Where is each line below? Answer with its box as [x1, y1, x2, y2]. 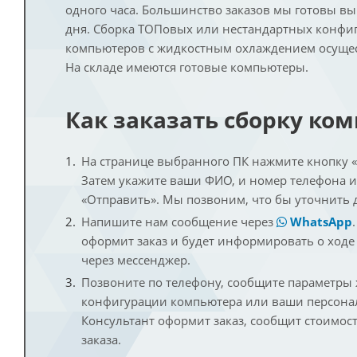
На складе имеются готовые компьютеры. [65, 59, 308, 76]
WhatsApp [287, 214, 352, 230]
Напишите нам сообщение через [81, 214, 277, 230]
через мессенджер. [81, 252, 190, 269]
